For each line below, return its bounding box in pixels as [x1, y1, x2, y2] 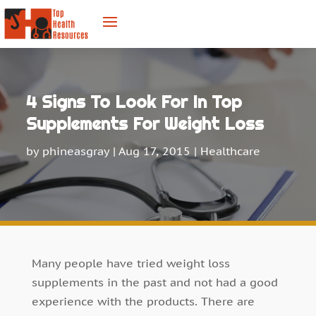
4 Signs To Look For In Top [26, 90, 243, 113]
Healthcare [200, 143, 261, 158]
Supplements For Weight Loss [26, 112, 265, 135]
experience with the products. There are [31, 294, 255, 309]
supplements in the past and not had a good [31, 275, 278, 290]
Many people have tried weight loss [31, 256, 230, 271]
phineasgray [42, 143, 110, 158]
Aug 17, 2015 [119, 143, 191, 158]
